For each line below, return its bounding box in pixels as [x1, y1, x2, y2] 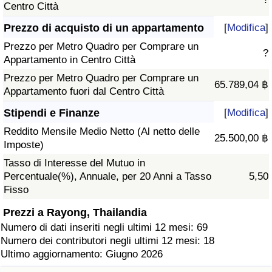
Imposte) [4, 139, 44, 151]
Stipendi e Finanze [4, 107, 100, 120]
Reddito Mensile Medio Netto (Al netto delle [4, 126, 200, 138]
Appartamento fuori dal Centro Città [4, 86, 164, 98]
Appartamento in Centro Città [4, 54, 135, 66]
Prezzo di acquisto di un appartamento [4, 22, 204, 35]
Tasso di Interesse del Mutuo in [4, 157, 145, 169]
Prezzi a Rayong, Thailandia [3, 205, 147, 219]
